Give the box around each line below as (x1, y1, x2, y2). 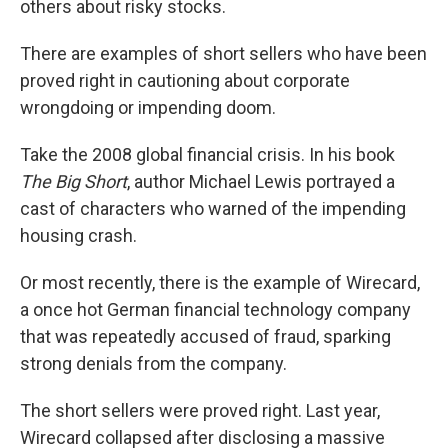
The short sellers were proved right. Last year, (20, 400, 380, 422)
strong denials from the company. (20, 353, 287, 375)
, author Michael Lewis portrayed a (127, 171, 395, 193)
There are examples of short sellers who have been (20, 43, 427, 65)
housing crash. (20, 225, 137, 247)
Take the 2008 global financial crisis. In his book (20, 144, 395, 166)
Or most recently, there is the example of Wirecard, (20, 272, 420, 294)
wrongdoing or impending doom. (20, 97, 276, 119)
